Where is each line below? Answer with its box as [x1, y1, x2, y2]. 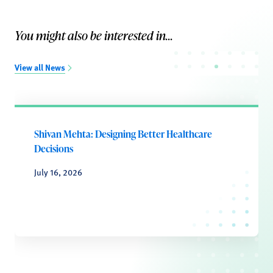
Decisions [34, 142, 73, 155]
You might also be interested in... [15, 27, 173, 44]
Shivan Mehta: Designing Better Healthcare [34, 127, 212, 141]
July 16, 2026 [34, 166, 82, 178]
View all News [15, 61, 65, 73]
